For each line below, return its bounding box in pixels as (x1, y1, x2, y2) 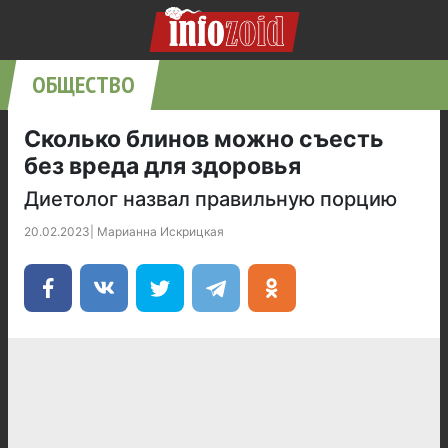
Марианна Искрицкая (97, 224, 224, 239)
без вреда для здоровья (24, 152, 301, 180)
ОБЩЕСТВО (32, 69, 135, 100)
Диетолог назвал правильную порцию (24, 187, 397, 211)
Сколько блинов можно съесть (24, 125, 384, 153)
